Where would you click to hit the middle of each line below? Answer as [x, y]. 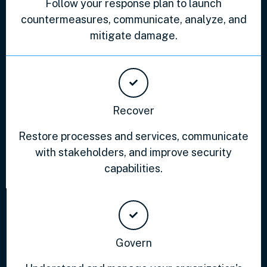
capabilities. [133, 168]
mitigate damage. [133, 35]
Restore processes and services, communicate [133, 136]
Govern [133, 243]
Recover [133, 110]
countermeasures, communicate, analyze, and [133, 19]
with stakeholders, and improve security [133, 152]
